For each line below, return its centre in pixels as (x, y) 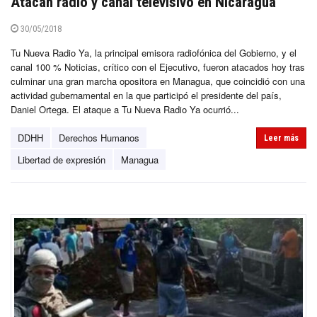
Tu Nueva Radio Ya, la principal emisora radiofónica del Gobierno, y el (154, 53)
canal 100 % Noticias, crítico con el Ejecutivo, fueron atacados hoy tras (158, 67)
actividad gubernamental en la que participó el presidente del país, (146, 96)
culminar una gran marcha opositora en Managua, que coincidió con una (158, 81)
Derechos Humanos (99, 138)
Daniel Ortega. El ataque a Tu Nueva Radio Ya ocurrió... (125, 110)
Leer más (281, 138)
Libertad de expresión (62, 160)
